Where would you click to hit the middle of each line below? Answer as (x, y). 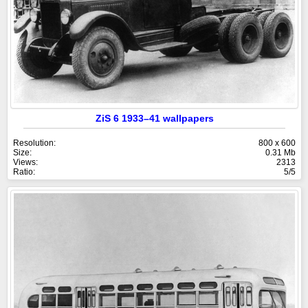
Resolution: (34, 143)
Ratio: (24, 172)
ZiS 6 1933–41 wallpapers (154, 118)
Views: (25, 162)
